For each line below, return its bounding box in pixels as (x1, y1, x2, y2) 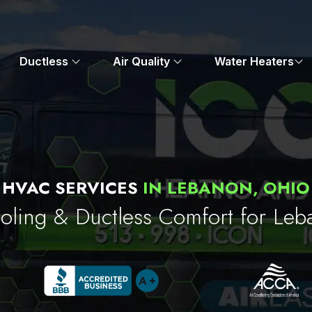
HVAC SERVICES (2, 175, 143, 200)
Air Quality (113, 54, 173, 68)
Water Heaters (214, 54, 294, 68)
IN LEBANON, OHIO (143, 175, 310, 200)
